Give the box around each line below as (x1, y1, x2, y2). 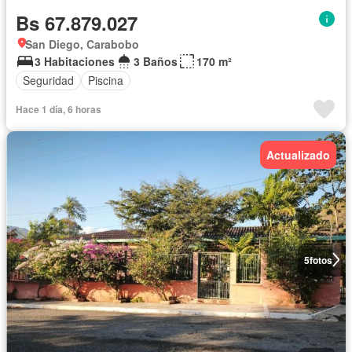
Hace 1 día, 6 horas (16, 101, 101, 116)
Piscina (88, 72, 123, 88)
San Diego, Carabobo (25, 35, 139, 52)
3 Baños (134, 53, 178, 69)
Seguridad (23, 72, 74, 88)
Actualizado (266, 146, 330, 163)
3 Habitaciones (35, 53, 115, 69)
